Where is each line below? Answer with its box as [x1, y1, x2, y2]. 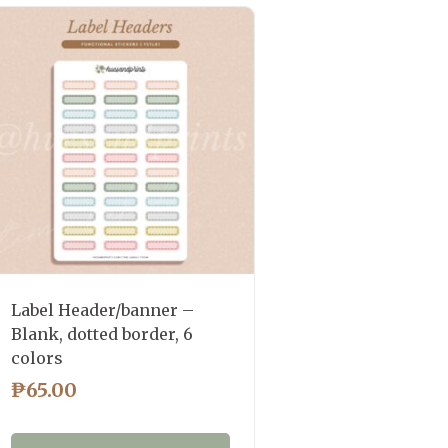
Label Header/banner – [11, 299, 195, 320]
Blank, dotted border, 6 [11, 323, 194, 344]
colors [11, 347, 64, 368]
